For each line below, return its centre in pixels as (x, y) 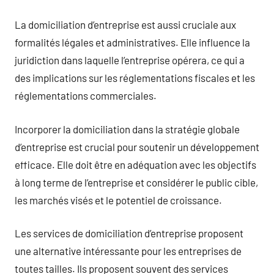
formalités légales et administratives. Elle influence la (132, 42)
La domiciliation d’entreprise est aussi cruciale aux (125, 24)
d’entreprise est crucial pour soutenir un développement (137, 146)
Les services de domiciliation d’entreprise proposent (129, 233)
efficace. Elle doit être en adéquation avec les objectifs (135, 164)
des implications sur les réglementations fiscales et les (135, 78)
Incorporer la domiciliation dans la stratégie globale (127, 129)
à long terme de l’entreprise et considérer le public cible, (136, 182)
